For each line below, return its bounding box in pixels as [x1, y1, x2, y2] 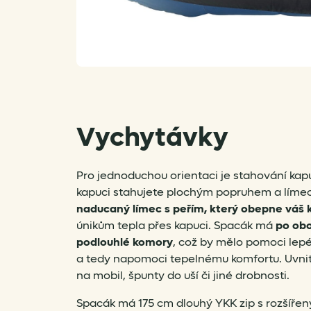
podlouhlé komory [76, 234, 173, 249]
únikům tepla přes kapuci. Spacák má [76, 217, 276, 233]
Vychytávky [76, 119, 228, 155]
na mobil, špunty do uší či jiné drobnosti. [76, 267, 289, 283]
